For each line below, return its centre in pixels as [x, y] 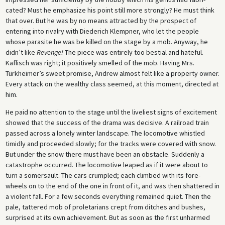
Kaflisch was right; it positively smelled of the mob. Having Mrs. [100, 63]
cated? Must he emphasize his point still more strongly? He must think [110, 10]
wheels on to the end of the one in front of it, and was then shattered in [112, 186]
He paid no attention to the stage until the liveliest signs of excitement [111, 112]
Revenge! [50, 52]
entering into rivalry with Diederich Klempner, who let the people [102, 31]
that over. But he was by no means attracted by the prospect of [101, 20]
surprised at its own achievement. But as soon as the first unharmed [107, 217]
